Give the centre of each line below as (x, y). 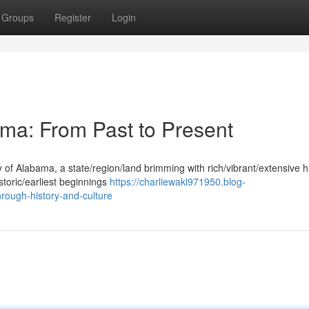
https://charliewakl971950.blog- (178, 181)
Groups (18, 17)
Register (73, 17)
